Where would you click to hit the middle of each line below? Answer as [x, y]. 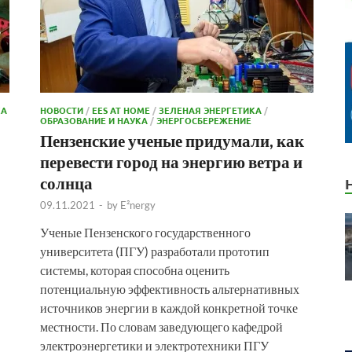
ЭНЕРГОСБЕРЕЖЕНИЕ [204, 120]
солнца [66, 182]
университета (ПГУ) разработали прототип [155, 251]
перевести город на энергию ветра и [171, 161]
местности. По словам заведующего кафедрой [161, 326]
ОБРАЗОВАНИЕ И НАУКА [94, 120]
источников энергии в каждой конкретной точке [169, 307]
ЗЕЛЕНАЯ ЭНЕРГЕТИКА [210, 110]
